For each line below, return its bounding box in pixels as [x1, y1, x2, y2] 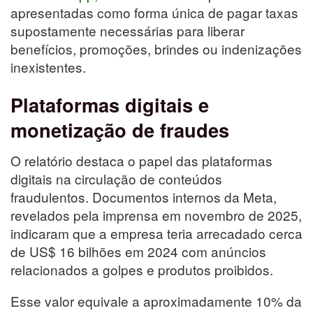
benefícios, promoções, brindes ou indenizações [10, 39, 302, 59]
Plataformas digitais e [10, 90, 209, 118]
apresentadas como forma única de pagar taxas [10, 3, 298, 22]
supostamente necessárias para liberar [10, 21, 245, 41]
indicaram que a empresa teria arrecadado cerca [10, 224, 303, 243]
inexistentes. [10, 57, 86, 77]
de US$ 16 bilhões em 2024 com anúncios [10, 242, 266, 261]
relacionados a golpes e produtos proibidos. [10, 260, 273, 279]
